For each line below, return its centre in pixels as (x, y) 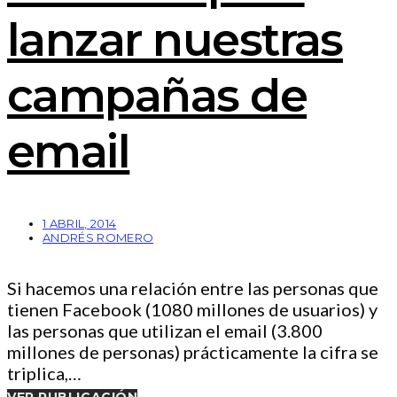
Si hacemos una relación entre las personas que (193, 288)
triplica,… (44, 374)
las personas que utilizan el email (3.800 (165, 331)
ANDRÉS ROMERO (98, 238)
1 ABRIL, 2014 (80, 224)
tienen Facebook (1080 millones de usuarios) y (192, 310)
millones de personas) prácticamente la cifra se (193, 352)
